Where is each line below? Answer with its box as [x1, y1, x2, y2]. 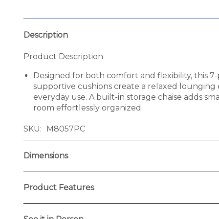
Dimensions [23, 151, 68, 160]
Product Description [23, 52, 103, 61]
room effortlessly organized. [33, 103, 143, 112]
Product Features [23, 182, 94, 192]
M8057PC [46, 124, 85, 133]
